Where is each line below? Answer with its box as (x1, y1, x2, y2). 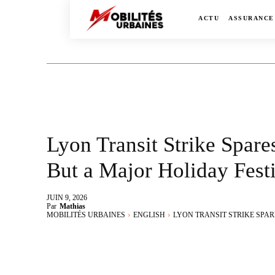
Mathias (60, 202, 85, 211)
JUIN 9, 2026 (47, 193, 87, 203)
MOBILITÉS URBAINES (47, 211, 125, 220)
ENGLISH (133, 211, 165, 220)
